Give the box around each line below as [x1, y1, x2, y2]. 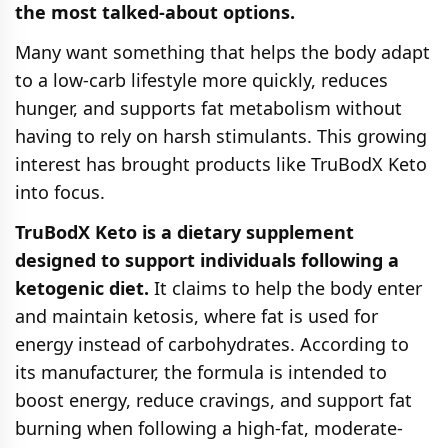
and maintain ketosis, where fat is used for [15, 304, 378, 328]
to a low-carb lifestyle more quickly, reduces [15, 68, 388, 92]
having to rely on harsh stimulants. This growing [15, 124, 427, 148]
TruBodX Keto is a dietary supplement [15, 220, 354, 244]
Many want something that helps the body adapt [15, 40, 430, 64]
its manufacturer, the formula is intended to [15, 360, 387, 384]
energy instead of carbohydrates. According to [15, 332, 409, 356]
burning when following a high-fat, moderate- [15, 416, 403, 440]
